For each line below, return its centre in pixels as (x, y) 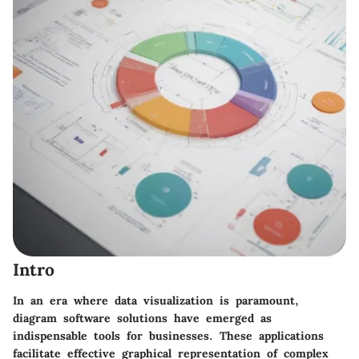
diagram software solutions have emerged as (142, 318)
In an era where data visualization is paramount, (156, 300)
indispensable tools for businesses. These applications (168, 335)
